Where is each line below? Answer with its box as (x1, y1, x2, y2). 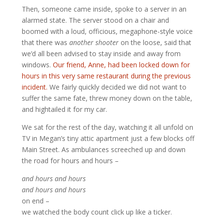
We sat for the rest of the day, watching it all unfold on (21, 123, 193, 132)
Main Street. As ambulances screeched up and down (21, 145, 186, 155)
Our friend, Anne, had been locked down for (52, 60, 190, 70)
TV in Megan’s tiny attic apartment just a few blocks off (21, 134, 194, 143)
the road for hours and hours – (21, 156, 119, 166)
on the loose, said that (118, 38, 191, 47)
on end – (21, 196, 49, 206)
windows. (21, 60, 53, 70)
